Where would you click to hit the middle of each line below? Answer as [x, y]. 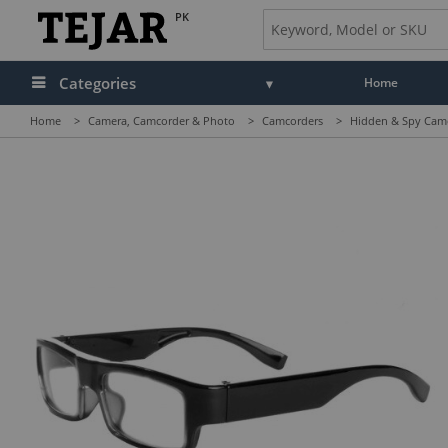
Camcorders [292, 120]
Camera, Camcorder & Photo [161, 120]
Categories [97, 83]
